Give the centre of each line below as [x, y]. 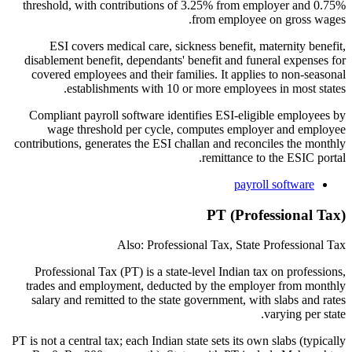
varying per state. [305, 314]
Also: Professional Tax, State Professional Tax [231, 245]
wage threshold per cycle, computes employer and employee [196, 129]
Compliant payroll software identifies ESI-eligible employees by [187, 115]
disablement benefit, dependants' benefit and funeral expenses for [185, 60]
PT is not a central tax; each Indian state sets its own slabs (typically [179, 341]
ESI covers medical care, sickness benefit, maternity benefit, [198, 46]
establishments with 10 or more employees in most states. [206, 88]
